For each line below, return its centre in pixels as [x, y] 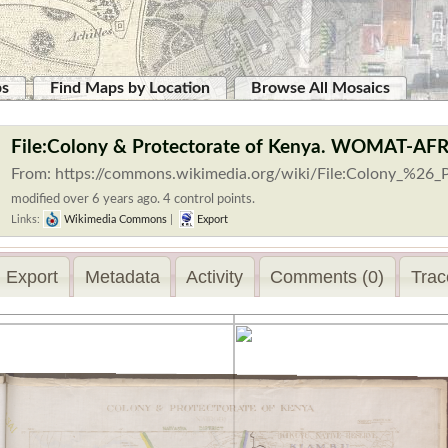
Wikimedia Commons [114, 219]
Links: [27, 219]
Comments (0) [327, 276]
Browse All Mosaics [320, 88]
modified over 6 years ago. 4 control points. [133, 199]
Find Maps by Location [130, 88]
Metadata [122, 276]
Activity [215, 276]
